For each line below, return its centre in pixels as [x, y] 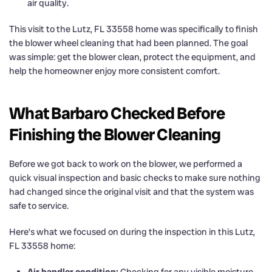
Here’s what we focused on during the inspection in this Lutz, [132, 232]
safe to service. [39, 206]
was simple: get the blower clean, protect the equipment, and [132, 57]
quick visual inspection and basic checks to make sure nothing [135, 178]
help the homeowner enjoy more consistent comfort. [114, 71]
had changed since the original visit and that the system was [131, 192]
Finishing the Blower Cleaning [115, 134]
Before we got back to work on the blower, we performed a [126, 164]
